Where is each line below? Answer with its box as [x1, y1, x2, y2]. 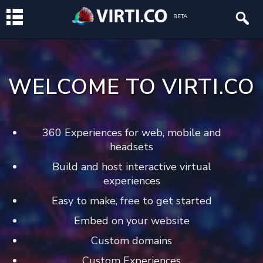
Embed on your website [73, 214, 190, 228]
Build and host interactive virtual [52, 160, 211, 174]
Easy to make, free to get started [51, 194, 212, 208]
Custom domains [91, 234, 172, 248]
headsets [110, 140, 153, 154]
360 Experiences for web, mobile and [42, 126, 221, 140]
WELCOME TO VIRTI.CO [8, 73, 255, 102]
